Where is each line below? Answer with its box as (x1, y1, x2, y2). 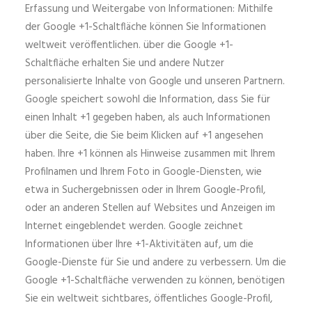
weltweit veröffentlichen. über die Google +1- (25, 37, 233, 54)
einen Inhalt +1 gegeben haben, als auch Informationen (25, 109, 270, 126)
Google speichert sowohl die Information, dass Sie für (25, 91, 270, 108)
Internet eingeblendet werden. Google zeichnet (25, 218, 243, 235)
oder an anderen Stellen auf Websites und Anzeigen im (25, 200, 275, 217)
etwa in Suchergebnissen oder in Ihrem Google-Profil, (25, 182, 265, 198)
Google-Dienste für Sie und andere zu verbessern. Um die (25, 254, 286, 271)
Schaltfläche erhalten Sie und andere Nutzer (25, 55, 224, 72)
